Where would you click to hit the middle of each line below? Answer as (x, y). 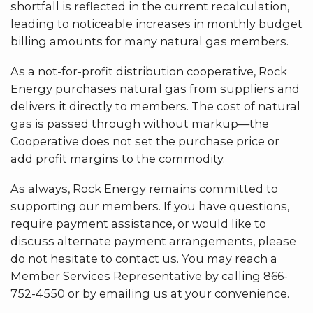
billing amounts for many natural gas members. (150, 41)
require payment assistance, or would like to (138, 223)
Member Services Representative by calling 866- (149, 276)
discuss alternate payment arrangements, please (153, 241)
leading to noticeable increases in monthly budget (156, 23)
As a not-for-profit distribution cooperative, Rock (149, 71)
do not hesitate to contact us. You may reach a (144, 258)
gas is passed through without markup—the (140, 123)
